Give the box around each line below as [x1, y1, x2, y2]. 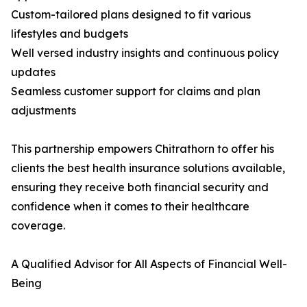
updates [11, 65, 56, 79]
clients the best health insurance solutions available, [11, 161, 285, 175]
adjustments [11, 103, 76, 118]
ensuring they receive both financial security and [11, 180, 269, 195]
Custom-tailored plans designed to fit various [11, 8, 251, 22]
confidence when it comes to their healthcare [11, 199, 249, 214]
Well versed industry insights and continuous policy [11, 46, 279, 60]
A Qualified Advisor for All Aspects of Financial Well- [11, 257, 287, 271]
